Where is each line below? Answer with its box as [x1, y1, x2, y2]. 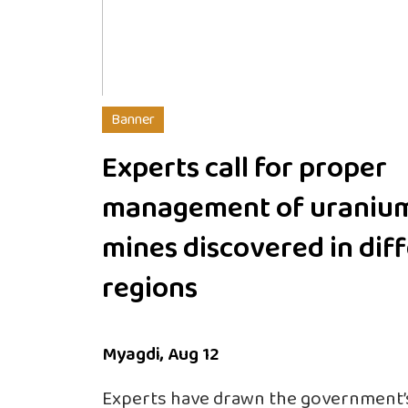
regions [102, 265, 198, 312]
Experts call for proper [102, 145, 387, 192]
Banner [111, 107, 155, 131]
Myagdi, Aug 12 [102, 339, 223, 369]
